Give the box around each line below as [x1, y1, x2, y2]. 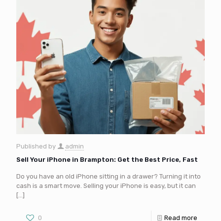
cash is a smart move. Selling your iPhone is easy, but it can [16, 182, 196, 189]
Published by [16, 142, 57, 150]
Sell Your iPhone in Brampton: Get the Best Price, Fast [16, 155, 198, 163]
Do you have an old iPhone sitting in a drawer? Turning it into [16, 172, 201, 180]
